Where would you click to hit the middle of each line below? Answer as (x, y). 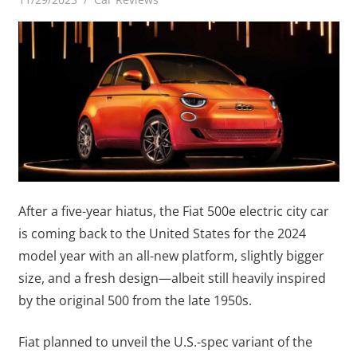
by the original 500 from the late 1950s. (135, 300)
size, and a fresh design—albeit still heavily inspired (172, 278)
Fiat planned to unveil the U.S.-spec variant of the (165, 342)
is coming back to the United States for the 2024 (162, 233)
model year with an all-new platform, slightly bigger (171, 256)
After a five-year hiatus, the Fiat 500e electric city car (173, 211)
